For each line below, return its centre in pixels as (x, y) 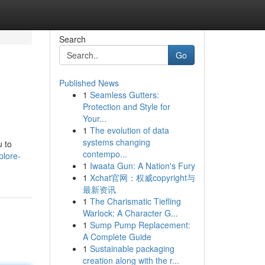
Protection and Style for (126, 106)
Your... (94, 118)
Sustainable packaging (132, 248)
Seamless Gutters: (124, 95)
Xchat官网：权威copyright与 (142, 177)
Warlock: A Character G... (130, 213)
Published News (89, 83)
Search (72, 39)
